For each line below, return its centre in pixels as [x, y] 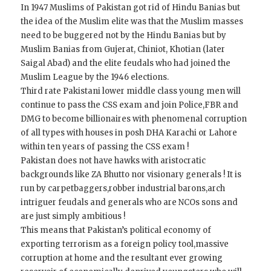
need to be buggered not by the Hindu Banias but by [124, 36]
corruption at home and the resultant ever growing [122, 258]
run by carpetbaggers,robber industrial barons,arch [123, 189]
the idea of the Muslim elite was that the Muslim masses [132, 22]
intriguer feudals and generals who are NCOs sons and [129, 203]
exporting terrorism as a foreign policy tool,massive [125, 244]
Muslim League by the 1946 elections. [95, 77]
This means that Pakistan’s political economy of [116, 230]
